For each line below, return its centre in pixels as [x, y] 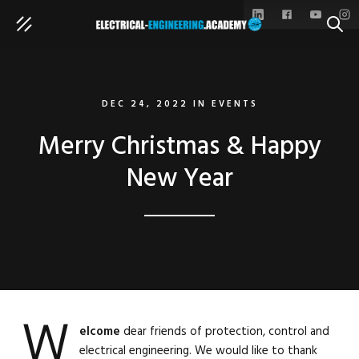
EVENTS [234, 104]
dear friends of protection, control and [225, 332]
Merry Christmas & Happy [179, 147]
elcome [100, 332]
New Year [179, 179]
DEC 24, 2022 [145, 104]
